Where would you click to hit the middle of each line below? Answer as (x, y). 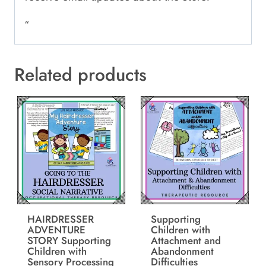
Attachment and (186, 241)
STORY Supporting (69, 241)
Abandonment (182, 251)
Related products (80, 75)
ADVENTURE (56, 230)
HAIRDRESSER (60, 219)
